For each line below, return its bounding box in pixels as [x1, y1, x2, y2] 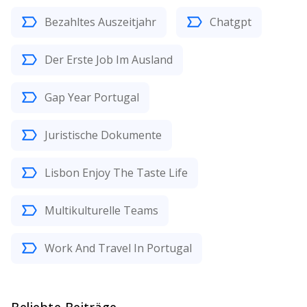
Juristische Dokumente [45, 127, 162, 143]
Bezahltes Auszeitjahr [45, 14, 156, 29]
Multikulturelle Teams [45, 202, 158, 218]
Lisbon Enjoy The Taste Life [45, 164, 188, 180]
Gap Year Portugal [45, 89, 139, 105]
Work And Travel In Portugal [45, 240, 192, 256]
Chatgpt [210, 14, 251, 29]
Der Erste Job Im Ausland [45, 51, 173, 67]
